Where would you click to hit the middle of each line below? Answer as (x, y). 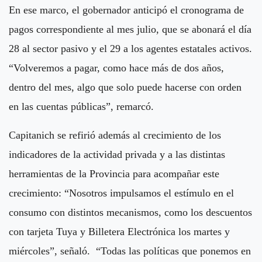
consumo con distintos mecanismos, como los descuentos (130, 212)
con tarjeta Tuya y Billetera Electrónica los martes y (119, 231)
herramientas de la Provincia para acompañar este (114, 173)
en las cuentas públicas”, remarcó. (81, 106)
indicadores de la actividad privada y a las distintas (117, 154)
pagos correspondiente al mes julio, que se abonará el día (130, 29)
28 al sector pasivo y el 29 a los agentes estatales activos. (130, 48)
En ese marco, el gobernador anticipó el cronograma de (126, 10)
